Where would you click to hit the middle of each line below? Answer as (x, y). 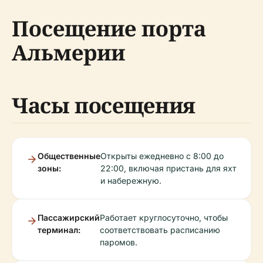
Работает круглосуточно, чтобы (164, 218)
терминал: (59, 230)
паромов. (119, 242)
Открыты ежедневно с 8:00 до (162, 156)
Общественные (69, 156)
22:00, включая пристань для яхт (168, 168)
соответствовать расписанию (160, 230)
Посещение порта (109, 28)
